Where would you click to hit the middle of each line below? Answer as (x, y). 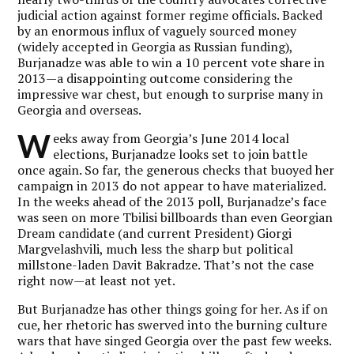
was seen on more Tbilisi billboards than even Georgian (175, 217)
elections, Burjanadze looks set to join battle (181, 154)
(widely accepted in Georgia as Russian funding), (155, 46)
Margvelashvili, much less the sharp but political (156, 249)
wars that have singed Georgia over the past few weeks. (175, 340)
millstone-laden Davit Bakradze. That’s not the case (166, 264)
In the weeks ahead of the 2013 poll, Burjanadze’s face (172, 201)
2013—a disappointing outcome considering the (155, 78)
